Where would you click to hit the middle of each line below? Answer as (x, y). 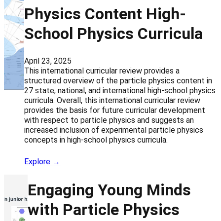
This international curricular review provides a (102, 71)
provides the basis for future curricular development (115, 110)
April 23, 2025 (48, 61)
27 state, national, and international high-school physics (120, 91)
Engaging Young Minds (110, 190)
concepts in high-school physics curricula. (96, 140)
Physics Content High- (105, 14)
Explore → (42, 162)
